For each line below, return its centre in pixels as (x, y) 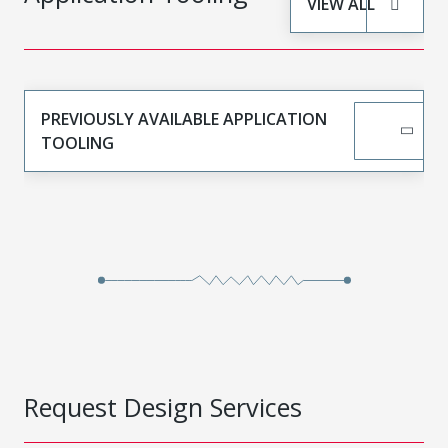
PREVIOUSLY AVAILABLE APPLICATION (184, 118)
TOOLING (77, 142)
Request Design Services (163, 406)
